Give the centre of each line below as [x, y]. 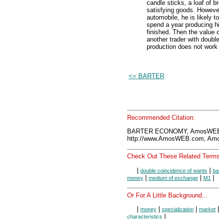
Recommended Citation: [161, 118]
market [207, 209]
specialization [178, 209]
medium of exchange [173, 178]
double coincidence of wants [174, 170]
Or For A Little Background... [167, 195]
